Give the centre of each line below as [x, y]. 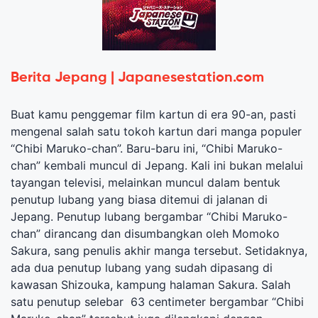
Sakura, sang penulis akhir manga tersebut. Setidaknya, [159, 250]
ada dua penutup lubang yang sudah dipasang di [142, 267]
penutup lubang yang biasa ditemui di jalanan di [139, 199]
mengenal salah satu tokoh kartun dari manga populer [156, 131]
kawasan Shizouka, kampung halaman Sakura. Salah [150, 284]
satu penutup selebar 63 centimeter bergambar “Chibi [157, 301]
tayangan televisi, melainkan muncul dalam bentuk [146, 182]
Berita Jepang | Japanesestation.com [137, 78]
